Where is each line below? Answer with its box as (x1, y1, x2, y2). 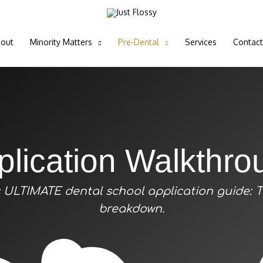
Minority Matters (29, 37, 92, 47)
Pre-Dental (117, 37, 159, 47)
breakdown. (99, 203, 164, 215)
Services (184, 37, 217, 47)
